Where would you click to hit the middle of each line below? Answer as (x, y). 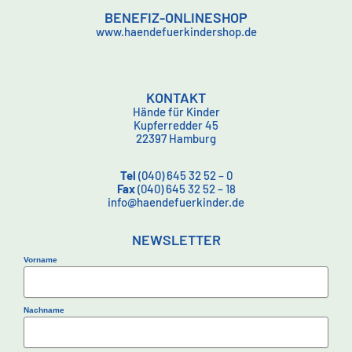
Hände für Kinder (176, 112)
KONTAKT (176, 98)
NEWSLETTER (176, 240)
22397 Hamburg (176, 139)
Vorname (40, 260)
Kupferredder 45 (176, 125)
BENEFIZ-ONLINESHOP (176, 18)
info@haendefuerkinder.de (176, 202)
